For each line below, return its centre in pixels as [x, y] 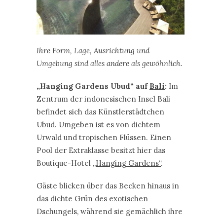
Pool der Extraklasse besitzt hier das [101, 150]
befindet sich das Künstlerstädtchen [100, 112]
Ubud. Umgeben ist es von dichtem [98, 125]
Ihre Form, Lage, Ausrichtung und [93, 51]
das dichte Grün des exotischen [92, 199]
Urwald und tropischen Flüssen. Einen [104, 138]
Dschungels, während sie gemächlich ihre [110, 212]
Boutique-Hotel [65, 163]
